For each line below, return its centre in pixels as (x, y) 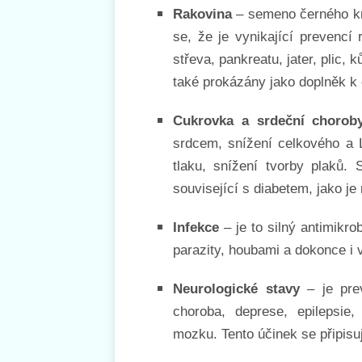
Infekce (196, 227)
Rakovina (202, 14)
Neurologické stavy (236, 288)
